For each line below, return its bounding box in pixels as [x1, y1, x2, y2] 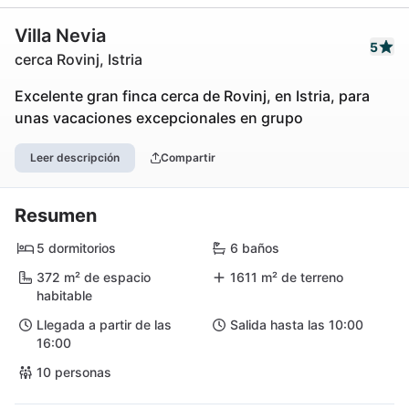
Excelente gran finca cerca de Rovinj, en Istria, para [15, 87, 370, 105]
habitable [37, 288, 92, 303]
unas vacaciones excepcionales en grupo [15, 109, 303, 127]
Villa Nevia [15, 25, 106, 47]
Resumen [15, 204, 97, 226]
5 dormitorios [37, 240, 116, 256]
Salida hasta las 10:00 [230, 317, 363, 332]
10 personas [37, 364, 111, 380]
